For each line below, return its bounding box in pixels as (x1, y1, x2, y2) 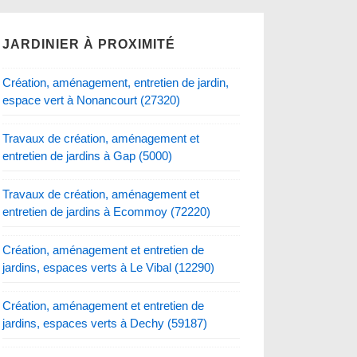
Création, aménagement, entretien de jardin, (2, 75, 229, 89)
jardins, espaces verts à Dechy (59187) (2, 316, 208, 330)
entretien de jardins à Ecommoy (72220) (2, 204, 211, 218)
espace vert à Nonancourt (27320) (2, 92, 181, 107)
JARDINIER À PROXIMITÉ (2, 37, 176, 51)
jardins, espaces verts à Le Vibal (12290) (2, 260, 215, 274)
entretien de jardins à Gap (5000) (2, 148, 173, 163)
